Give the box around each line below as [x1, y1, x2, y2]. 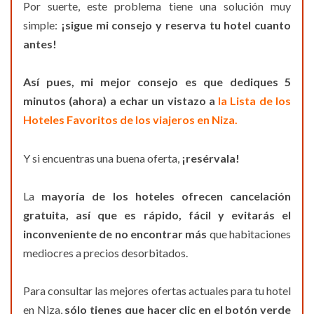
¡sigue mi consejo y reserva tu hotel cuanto [60, 18, 291, 32]
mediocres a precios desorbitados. [23, 245, 188, 259]
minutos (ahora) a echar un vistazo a [23, 94, 219, 108]
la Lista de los [218, 94, 292, 108]
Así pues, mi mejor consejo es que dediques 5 [23, 75, 291, 89]
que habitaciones [207, 226, 292, 240]
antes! [23, 36, 57, 50]
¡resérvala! [182, 151, 240, 165]
